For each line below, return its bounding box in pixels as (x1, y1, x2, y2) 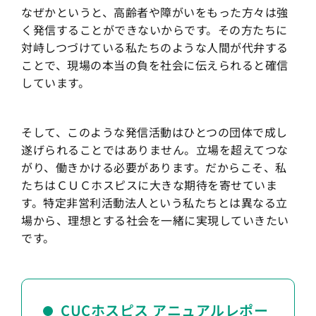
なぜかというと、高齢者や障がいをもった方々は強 (21, 4, 288, 21)
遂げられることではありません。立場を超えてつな (21, 141, 288, 159)
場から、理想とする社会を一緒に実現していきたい (21, 212, 289, 229)
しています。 (21, 74, 90, 92)
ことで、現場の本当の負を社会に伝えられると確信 (21, 56, 288, 74)
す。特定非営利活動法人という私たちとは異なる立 (21, 194, 288, 212)
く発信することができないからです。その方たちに (21, 21, 288, 39)
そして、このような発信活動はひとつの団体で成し (21, 123, 288, 141)
